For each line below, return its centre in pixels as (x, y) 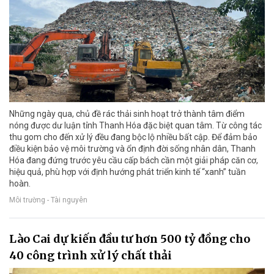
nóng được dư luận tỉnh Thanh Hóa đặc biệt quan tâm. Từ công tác (135, 126)
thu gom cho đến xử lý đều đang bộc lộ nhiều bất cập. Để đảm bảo (133, 137)
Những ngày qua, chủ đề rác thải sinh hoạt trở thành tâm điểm (127, 114)
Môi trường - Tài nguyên (48, 200)
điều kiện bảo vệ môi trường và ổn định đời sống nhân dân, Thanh (132, 149)
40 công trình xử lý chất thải (91, 256)
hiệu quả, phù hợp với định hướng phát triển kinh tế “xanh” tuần (128, 172)
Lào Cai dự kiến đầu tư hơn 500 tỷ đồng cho (130, 239)
